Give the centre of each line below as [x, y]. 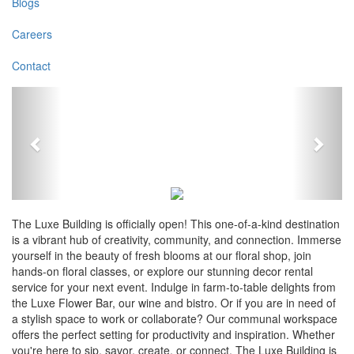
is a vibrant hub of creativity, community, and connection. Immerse [177, 240]
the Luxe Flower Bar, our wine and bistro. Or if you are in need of [174, 303]
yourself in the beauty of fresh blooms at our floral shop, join [162, 256]
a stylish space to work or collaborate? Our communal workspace [175, 319]
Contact [31, 65]
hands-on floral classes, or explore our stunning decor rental [162, 271]
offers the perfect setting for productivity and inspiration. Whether [173, 335]
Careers [32, 34]
